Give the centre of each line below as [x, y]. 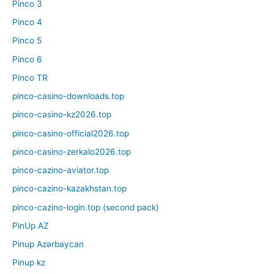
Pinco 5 [27, 41]
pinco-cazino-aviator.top [61, 170]
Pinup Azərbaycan [48, 244]
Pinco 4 [27, 22]
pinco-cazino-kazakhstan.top [69, 189]
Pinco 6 [27, 59]
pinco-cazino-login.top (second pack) [86, 207]
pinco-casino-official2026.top [71, 133]
